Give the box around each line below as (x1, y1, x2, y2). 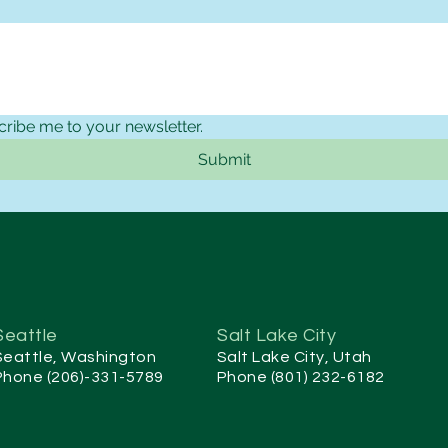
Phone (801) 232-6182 (217, 368, 385, 385)
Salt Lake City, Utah (217, 348, 372, 365)
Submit (197, 149, 251, 169)
